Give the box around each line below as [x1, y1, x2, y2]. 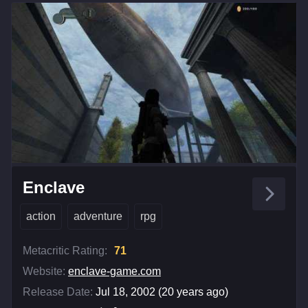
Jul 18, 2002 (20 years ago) [96, 285, 228, 298]
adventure [74, 210, 122, 222]
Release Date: [23, 285, 93, 298]
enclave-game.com [68, 265, 161, 277]
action [26, 210, 56, 222]
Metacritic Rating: [23, 244, 107, 256]
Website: [23, 265, 65, 277]
